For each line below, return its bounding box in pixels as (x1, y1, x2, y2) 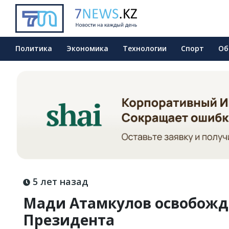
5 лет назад (30, 175, 88, 188)
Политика (15, 43, 52, 53)
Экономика (66, 43, 108, 53)
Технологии (123, 43, 167, 53)
